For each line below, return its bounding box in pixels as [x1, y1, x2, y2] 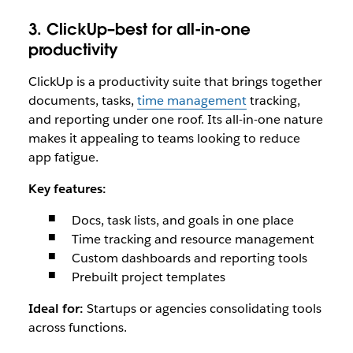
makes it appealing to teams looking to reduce [28, 130, 300, 147]
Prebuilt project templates [71, 269, 225, 285]
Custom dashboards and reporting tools [71, 250, 307, 266]
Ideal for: [28, 300, 84, 317]
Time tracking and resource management [71, 231, 314, 247]
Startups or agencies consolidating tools [83, 300, 321, 317]
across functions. [28, 319, 127, 336]
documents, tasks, [28, 92, 137, 109]
